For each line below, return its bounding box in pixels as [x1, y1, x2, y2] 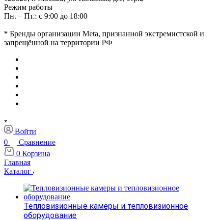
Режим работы [4, 3, 53, 11]
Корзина [22, 149, 50, 158]
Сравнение [19, 138, 55, 146]
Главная [4, 158, 30, 166]
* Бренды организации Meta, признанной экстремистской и [4, 29, 204, 38]
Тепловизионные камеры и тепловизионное [24, 201, 188, 211]
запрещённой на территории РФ [4, 38, 112, 47]
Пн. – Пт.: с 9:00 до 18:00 [4, 12, 87, 20]
